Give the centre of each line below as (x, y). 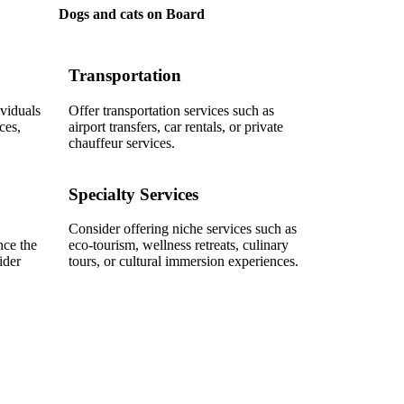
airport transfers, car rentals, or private (176, 126)
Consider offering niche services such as (183, 229)
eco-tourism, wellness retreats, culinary (179, 245)
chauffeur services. (122, 142)
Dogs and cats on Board (131, 14)
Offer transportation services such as (171, 110)
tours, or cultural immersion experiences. (184, 262)
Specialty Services (133, 194)
